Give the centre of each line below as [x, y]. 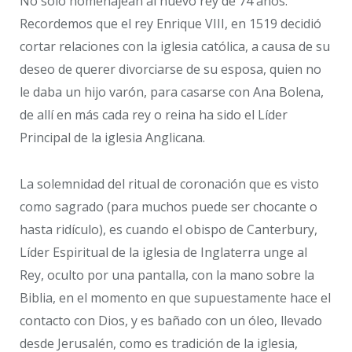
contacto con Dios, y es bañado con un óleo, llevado [171, 320]
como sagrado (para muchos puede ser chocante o [169, 206]
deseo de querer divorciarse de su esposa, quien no [170, 70]
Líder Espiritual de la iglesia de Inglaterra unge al [163, 252]
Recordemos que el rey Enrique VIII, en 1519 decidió [170, 24]
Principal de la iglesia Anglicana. [112, 138]
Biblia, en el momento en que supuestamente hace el [175, 297]
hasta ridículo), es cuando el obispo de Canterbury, [169, 229]
